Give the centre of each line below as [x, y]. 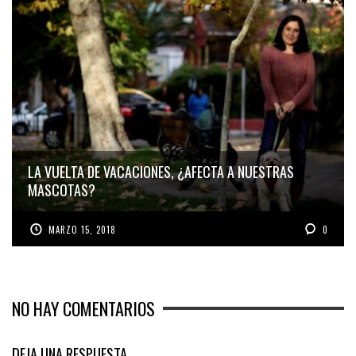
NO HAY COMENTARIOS [83, 308]
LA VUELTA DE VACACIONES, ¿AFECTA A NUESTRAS [161, 171]
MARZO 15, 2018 [83, 229]
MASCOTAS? [62, 190]
